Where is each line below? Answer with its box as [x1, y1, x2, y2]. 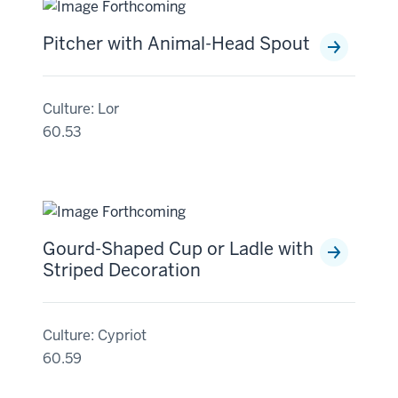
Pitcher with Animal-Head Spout [43, 32, 310, 55]
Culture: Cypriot [43, 326, 147, 345]
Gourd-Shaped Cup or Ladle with [43, 237, 314, 260]
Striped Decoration [43, 259, 201, 282]
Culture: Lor [43, 99, 119, 118]
